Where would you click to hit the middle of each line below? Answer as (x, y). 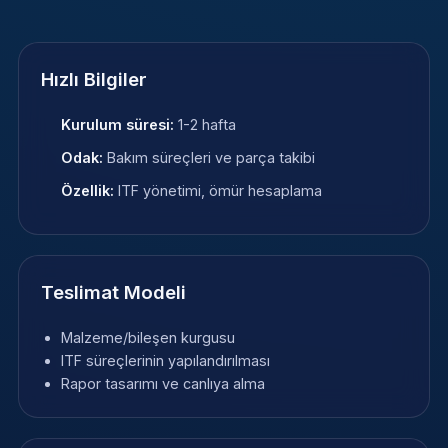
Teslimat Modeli (113, 292)
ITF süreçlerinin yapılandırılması (165, 360)
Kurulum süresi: (117, 124)
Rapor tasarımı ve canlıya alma (162, 383)
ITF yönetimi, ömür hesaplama (217, 190)
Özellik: (87, 190)
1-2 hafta (204, 124)
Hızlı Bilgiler (93, 80)
